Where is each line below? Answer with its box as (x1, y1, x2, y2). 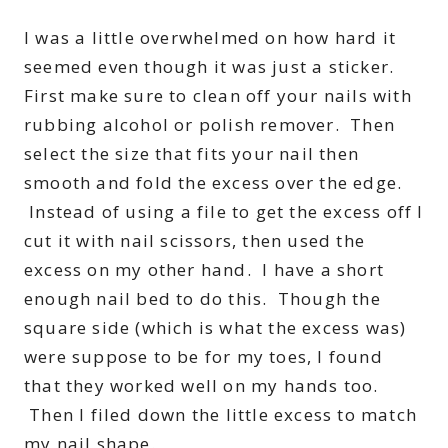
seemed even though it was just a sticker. (24, 55, 395, 79)
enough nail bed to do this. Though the (24, 287, 381, 311)
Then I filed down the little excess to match (24, 403, 418, 427)
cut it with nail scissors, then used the (24, 229, 366, 253)
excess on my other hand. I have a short (24, 258, 385, 282)
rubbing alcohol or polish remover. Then (24, 113, 396, 137)
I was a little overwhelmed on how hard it (24, 26, 397, 50)
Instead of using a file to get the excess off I (24, 200, 424, 224)
